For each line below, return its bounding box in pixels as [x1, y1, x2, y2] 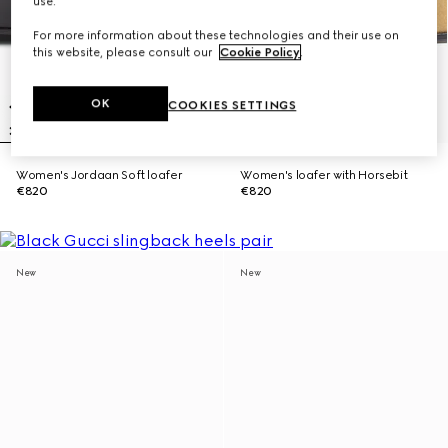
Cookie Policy [220, 45, 301, 60]
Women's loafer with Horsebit [240, 168, 408, 182]
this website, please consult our [33, 45, 216, 60]
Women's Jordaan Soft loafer [16, 168, 183, 182]
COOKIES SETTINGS [168, 98, 297, 113]
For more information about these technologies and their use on [33, 28, 400, 43]
